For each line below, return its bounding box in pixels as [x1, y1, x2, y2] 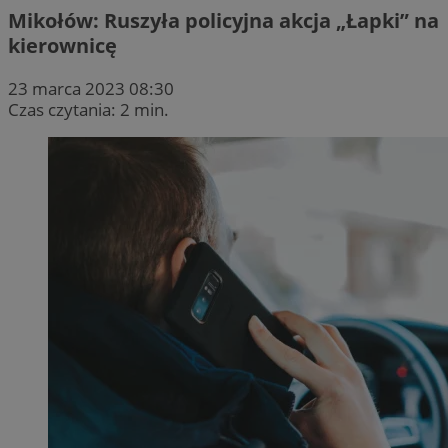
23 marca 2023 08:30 [8, 76, 174, 100]
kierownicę [8, 31, 117, 59]
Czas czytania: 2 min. [8, 97, 169, 121]
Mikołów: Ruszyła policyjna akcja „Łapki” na [8, 6, 439, 34]
